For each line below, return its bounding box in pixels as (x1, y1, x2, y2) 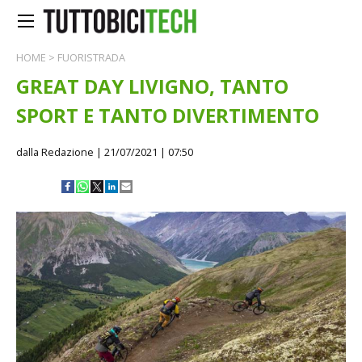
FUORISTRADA (57, 50, 125, 65)
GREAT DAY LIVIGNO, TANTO (16, 73, 288, 99)
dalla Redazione (16, 145, 94, 159)
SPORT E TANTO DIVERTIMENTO (16, 102, 319, 128)
